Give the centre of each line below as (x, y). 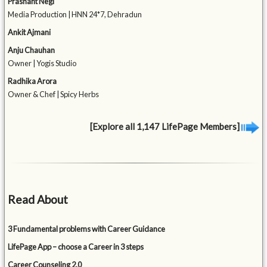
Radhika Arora (32, 81)
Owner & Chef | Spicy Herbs (54, 94)
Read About (38, 200)
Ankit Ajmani (30, 32)
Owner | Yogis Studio (42, 63)
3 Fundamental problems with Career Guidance (87, 229)
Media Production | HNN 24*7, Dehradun (75, 15)
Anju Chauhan (32, 50)
